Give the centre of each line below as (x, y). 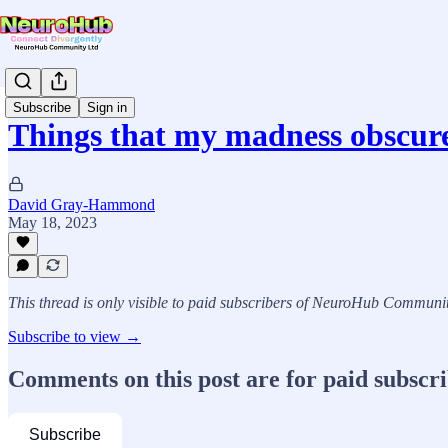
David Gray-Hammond (81, 204)
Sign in (107, 108)
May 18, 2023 (52, 222)
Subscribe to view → (74, 336)
